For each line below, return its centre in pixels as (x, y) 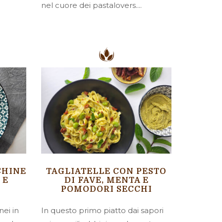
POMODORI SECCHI (106, 189)
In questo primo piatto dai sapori (103, 210)
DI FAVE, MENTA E (106, 180)
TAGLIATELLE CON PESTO (107, 171)
